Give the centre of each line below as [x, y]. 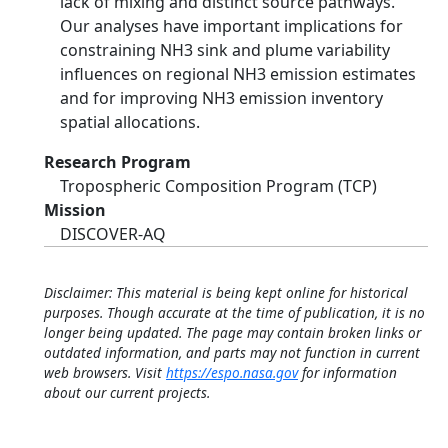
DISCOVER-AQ [113, 234]
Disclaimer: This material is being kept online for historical [226, 292]
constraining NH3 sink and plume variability [225, 50]
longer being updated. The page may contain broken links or [232, 332]
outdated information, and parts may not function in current [232, 352]
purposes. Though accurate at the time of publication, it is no [234, 312]
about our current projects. [127, 392]
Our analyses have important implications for [231, 26]
